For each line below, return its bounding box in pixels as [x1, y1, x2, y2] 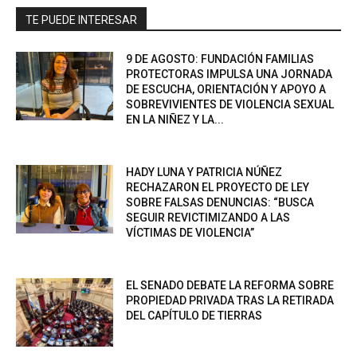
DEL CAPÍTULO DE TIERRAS [126, 308, 263, 322]
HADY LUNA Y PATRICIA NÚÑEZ [126, 165, 283, 178]
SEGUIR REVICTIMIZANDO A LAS [126, 210, 291, 224]
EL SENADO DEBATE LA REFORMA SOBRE [126, 278, 335, 292]
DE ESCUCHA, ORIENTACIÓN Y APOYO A [126, 82, 327, 96]
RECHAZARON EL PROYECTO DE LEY [126, 180, 310, 194]
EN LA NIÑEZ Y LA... [126, 112, 225, 126]
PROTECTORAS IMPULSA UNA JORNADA [126, 67, 333, 80]
